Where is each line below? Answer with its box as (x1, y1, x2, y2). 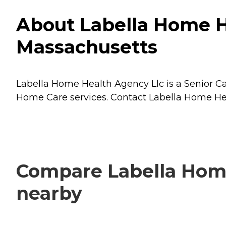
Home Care (16, 92, 68, 103)
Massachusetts (16, 36, 157, 59)
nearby (16, 182, 82, 205)
